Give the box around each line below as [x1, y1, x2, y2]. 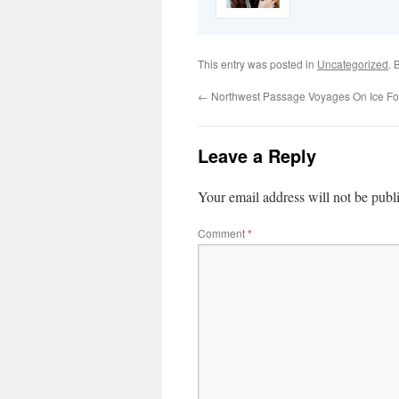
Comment [198, 225, 248, 241]
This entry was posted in [198, 56, 317, 72]
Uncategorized [317, 56, 388, 72]
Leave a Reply [198, 142, 316, 169]
